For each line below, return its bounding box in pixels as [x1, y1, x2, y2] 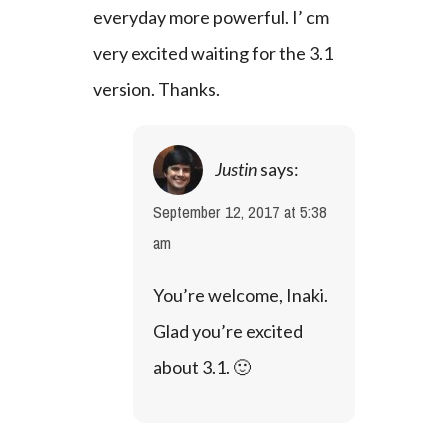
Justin [214, 157, 257, 180]
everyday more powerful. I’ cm [92, 6, 329, 28]
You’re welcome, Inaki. [152, 284, 328, 306]
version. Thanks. [92, 78, 220, 100]
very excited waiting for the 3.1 [92, 42, 333, 64]
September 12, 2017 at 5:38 [152, 197, 327, 228]
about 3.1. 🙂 [152, 356, 251, 378]
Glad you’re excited [152, 320, 303, 342]
